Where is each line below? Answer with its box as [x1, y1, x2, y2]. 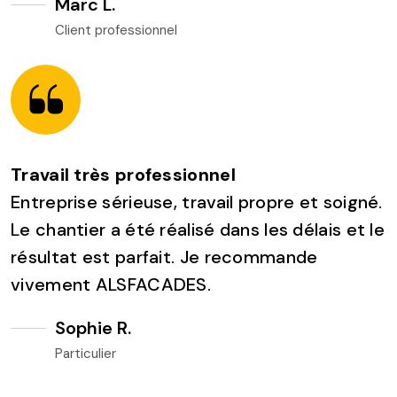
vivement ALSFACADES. [11, 272, 212, 296]
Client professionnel [55, 20, 177, 39]
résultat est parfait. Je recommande [11, 245, 318, 269]
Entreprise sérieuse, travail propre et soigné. [11, 190, 383, 214]
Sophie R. [55, 315, 131, 339]
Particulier [55, 344, 116, 362]
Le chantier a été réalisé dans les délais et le [11, 217, 385, 241]
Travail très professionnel [11, 162, 236, 186]
